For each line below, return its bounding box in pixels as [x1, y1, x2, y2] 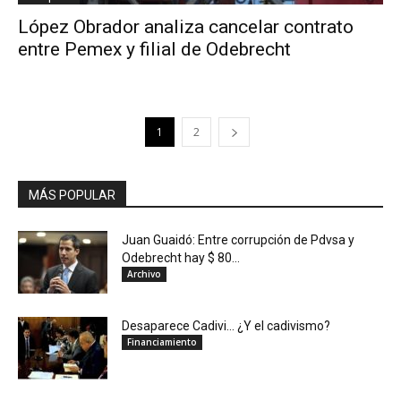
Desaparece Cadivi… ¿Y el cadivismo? [122, 319, 330, 334]
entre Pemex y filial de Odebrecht [18, 38, 291, 61]
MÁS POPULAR [29, 188, 115, 203]
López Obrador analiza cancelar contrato [18, 16, 354, 38]
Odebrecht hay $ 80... [122, 251, 240, 266]
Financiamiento [127, 336, 197, 349]
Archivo [127, 268, 161, 281]
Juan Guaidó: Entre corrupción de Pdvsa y [122, 233, 354, 248]
